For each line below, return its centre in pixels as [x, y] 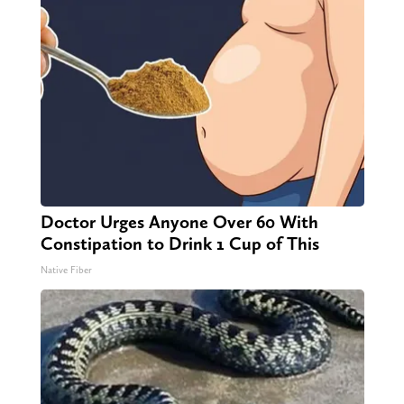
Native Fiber [66, 271]
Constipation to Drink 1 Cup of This [179, 244]
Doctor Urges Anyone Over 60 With [179, 222]
